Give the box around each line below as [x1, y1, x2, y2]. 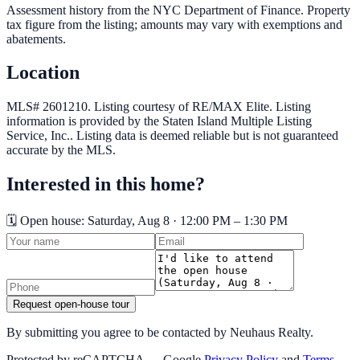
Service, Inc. [6, 129, 70, 143]
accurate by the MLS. [6, 143, 116, 157]
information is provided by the [6, 114, 162, 129]
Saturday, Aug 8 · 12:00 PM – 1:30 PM [88, 214, 288, 228]
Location [6, 62, 80, 84]
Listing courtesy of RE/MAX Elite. [94, 100, 276, 114]
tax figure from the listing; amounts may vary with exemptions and [6, 17, 342, 31]
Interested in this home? [6, 174, 205, 195]
